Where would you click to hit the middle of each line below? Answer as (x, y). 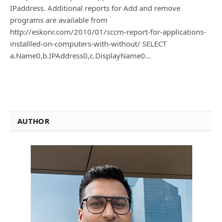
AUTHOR (33, 121)
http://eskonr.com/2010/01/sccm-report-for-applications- (108, 32)
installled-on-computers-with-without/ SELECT (89, 44)
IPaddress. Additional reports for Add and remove (95, 8)
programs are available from (59, 20)
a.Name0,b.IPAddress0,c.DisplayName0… (81, 55)
